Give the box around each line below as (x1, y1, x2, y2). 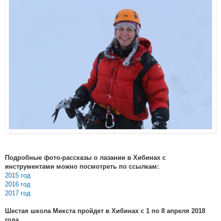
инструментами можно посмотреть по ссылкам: (5, 163, 159, 171)
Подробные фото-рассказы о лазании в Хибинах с (5, 154, 166, 162)
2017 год (5, 189, 31, 197)
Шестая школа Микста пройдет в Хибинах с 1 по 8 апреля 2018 (5, 208, 205, 215)
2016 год (5, 181, 31, 188)
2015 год (5, 172, 31, 180)
